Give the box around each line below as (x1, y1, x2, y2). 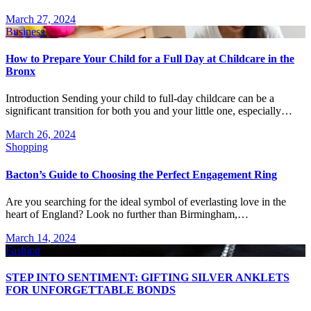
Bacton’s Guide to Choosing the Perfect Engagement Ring (6, 168, 277, 180)
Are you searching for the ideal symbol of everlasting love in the (6, 196, 14, 208)
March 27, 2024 (6, 12, 76, 25)
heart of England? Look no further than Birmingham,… (6, 208, 249, 220)
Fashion (6, 244, 40, 256)
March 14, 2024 (6, 232, 76, 244)
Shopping (6, 141, 48, 153)
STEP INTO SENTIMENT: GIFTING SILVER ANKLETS (6, 271, 289, 284)
